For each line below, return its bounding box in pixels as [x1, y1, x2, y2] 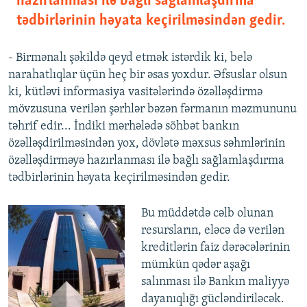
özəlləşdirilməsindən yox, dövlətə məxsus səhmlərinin [8, 137, 285, 151]
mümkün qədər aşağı [140, 258, 250, 272]
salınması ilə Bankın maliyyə [140, 275, 289, 289]
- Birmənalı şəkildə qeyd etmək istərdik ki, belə [8, 51, 252, 65]
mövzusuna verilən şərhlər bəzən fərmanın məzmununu [8, 103, 297, 116]
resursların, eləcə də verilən [140, 224, 284, 238]
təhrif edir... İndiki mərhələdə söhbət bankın [8, 120, 239, 134]
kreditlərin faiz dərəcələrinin [140, 241, 290, 255]
